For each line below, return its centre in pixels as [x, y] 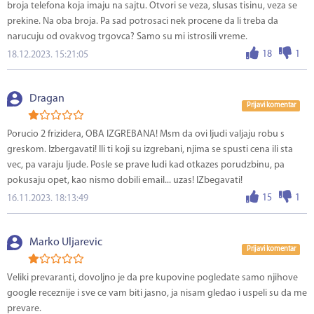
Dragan [47, 99]
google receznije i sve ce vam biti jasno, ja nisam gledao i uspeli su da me [157, 294]
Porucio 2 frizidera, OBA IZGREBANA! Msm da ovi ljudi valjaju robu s [146, 135]
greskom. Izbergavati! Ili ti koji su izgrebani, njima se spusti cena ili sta [150, 150]
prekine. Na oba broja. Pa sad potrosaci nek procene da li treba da [143, 22]
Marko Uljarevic [66, 243]
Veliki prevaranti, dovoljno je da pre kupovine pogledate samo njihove [152, 278]
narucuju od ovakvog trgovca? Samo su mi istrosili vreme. [127, 37]
